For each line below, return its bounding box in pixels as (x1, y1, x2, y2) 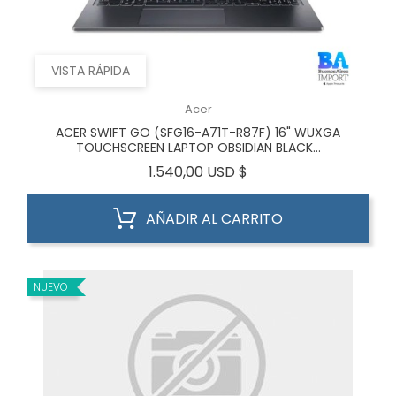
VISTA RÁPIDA (51, 62, 130, 80)
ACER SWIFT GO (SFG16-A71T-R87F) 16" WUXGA (56, 124, 340, 141)
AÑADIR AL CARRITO (146, 209, 283, 229)
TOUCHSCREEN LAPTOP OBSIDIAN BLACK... (75, 139, 321, 156)
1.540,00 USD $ (148, 162, 247, 182)
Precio (247, 161, 291, 181)
